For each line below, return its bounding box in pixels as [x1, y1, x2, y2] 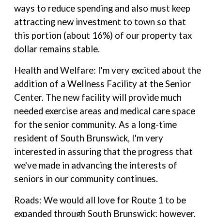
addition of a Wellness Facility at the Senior [14, 78, 191, 89]
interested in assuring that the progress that [14, 146, 193, 157]
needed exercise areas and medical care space [14, 106, 196, 116]
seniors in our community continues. [14, 173, 158, 184]
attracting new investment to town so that [14, 16, 186, 27]
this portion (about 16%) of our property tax [14, 30, 192, 41]
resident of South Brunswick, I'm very [14, 133, 164, 143]
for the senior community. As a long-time [14, 119, 177, 130]
